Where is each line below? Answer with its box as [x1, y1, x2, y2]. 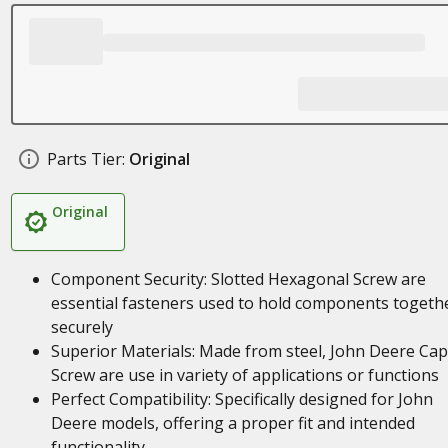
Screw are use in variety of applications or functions [50, 364, 439, 386]
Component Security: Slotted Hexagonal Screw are [50, 268, 426, 290]
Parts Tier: [46, 148, 125, 170]
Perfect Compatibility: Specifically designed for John [50, 388, 433, 410]
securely [50, 316, 113, 338]
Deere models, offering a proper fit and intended [50, 412, 415, 434]
